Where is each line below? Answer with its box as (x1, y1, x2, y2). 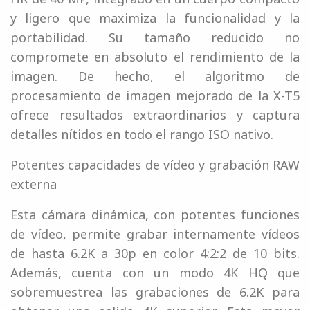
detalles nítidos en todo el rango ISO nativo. (10, 126, 273, 143)
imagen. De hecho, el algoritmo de (10, 68, 300, 85)
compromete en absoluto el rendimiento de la (10, 48, 300, 66)
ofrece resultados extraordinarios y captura (10, 107, 300, 124)
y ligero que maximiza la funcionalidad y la (10, 10, 300, 27)
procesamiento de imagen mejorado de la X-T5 (10, 87, 300, 104)
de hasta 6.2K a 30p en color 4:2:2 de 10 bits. (10, 245, 300, 262)
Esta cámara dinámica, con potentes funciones (10, 206, 300, 224)
